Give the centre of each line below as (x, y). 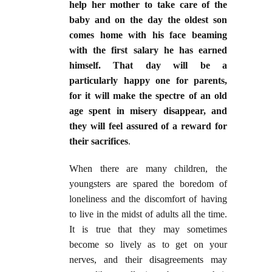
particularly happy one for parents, (148, 81)
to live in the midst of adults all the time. (148, 214)
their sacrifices (99, 141)
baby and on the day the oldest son (148, 20)
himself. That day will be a (148, 66)
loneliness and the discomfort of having (148, 199)
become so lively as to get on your (148, 245)
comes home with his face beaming (148, 35)
